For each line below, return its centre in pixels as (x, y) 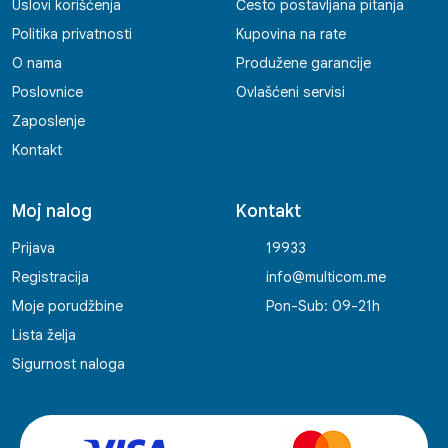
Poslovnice (47, 92)
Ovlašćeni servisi (290, 92)
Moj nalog (52, 211)
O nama (37, 63)
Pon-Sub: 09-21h (323, 306)
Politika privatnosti (72, 34)
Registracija (50, 277)
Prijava (33, 248)
